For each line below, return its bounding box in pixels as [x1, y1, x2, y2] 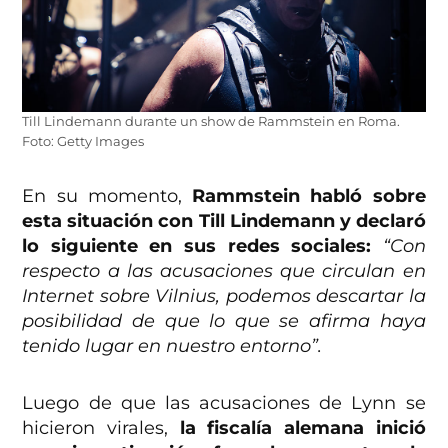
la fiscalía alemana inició [179, 416, 426, 439]
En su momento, [22, 184, 193, 207]
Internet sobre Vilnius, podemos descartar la [22, 284, 426, 307]
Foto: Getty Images [22, 133, 145, 149]
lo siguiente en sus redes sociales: [22, 234, 372, 257]
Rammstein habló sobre [192, 184, 426, 207]
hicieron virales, [22, 416, 180, 439]
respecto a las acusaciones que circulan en [22, 259, 426, 282]
